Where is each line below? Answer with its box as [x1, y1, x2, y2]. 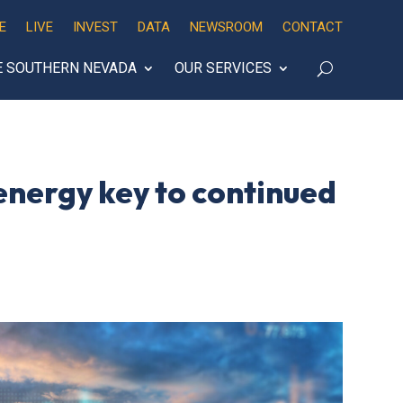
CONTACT [282, 19, 343, 35]
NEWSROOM [189, 19, 263, 35]
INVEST [72, 19, 118, 35]
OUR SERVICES [174, 59, 272, 76]
